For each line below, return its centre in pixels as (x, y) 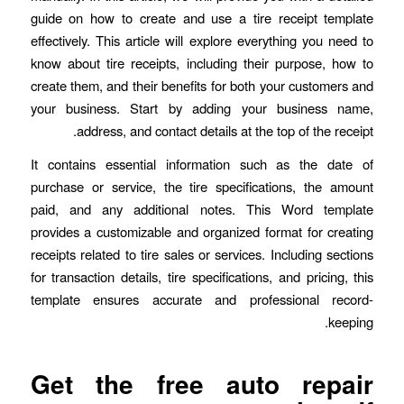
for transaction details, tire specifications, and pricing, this (202, 277)
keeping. (351, 322)
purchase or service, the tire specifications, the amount (202, 187)
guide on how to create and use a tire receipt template (202, 17)
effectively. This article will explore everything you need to (202, 40)
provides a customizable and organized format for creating (202, 232)
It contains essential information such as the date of (202, 164)
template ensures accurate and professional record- (202, 299)
